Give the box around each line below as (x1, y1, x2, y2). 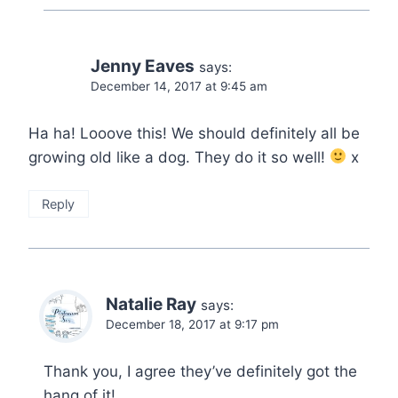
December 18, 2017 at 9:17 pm (106, 316, 279, 331)
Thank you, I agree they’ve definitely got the (44, 362, 357, 380)
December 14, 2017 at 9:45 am (91, 78, 267, 93)
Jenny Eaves (91, 55, 195, 76)
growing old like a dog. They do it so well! (28, 147, 330, 166)
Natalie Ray (106, 293, 196, 314)
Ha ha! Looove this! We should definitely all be (28, 123, 360, 142)
